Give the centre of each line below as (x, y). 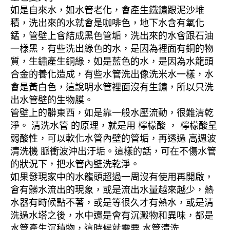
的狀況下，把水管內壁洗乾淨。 (75, 165)
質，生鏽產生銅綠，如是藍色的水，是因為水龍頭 (112, 62)
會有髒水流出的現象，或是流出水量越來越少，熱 (112, 190)
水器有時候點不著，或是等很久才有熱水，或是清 (112, 203)
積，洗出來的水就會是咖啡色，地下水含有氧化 (107, 23)
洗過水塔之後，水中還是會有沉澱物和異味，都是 (112, 216)
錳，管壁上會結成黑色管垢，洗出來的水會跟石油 (112, 36)
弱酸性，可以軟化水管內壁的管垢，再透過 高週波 (113, 139)
